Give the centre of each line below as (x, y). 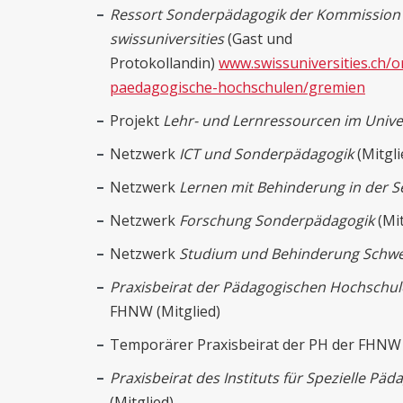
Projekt (136, 121)
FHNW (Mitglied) (169, 312)
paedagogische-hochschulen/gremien (237, 88)
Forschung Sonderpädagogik (277, 221)
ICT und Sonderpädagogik (266, 154)
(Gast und (258, 39)
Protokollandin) (164, 63)
